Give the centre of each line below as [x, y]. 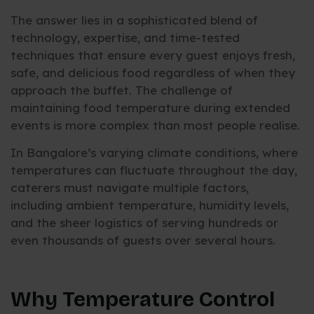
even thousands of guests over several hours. [143, 240]
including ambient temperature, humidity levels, [150, 205]
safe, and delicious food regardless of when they [153, 72]
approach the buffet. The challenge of [122, 90]
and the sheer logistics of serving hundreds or [144, 223]
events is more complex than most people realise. [155, 125]
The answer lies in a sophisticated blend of [134, 20]
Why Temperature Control [143, 300]
